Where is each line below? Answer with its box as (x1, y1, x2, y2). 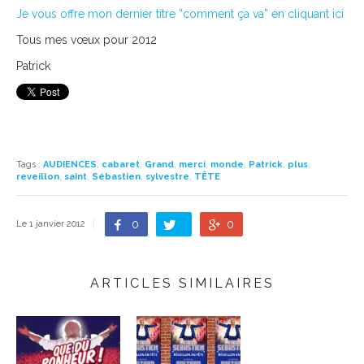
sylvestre (145, 171, 189, 182)
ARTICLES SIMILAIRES (89, 275, 275, 291)
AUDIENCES (43, 159, 97, 170)
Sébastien (92, 171, 141, 182)
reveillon (16, 171, 59, 182)
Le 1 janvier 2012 (16, 218, 85, 229)
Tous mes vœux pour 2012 (16, 33, 157, 46)
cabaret (102, 159, 140, 170)
